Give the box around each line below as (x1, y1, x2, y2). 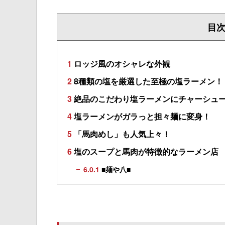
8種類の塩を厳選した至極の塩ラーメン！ (72, 75, 223, 87)
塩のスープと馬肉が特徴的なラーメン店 (72, 146, 218, 158)
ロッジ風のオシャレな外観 (72, 58, 170, 70)
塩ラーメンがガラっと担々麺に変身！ (72, 110, 210, 123)
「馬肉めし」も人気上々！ (72, 128, 170, 140)
